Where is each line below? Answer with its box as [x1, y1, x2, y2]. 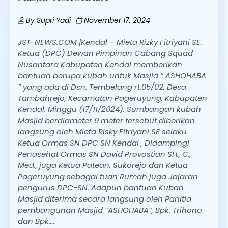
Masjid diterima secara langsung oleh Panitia [18, 193, 191, 205]
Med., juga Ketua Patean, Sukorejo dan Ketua [18, 160, 188, 171]
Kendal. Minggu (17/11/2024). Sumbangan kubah [18, 104, 201, 115]
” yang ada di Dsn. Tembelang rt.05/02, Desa [18, 81, 186, 93]
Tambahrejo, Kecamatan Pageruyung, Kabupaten [18, 93, 207, 104]
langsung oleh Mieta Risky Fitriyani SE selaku [18, 126, 187, 137]
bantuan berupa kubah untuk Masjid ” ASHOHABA [18, 70, 206, 81]
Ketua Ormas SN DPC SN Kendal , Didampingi [18, 137, 189, 149]
